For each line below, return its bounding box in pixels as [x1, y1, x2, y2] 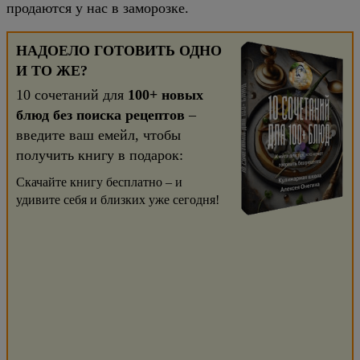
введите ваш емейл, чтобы [16, 127, 181, 143]
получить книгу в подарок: [16, 147, 183, 163]
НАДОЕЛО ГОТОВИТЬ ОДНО [16, 43, 222, 59]
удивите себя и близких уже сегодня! [16, 193, 219, 207]
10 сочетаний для [16, 87, 128, 103]
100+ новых [128, 87, 203, 103]
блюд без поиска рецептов [16, 107, 185, 123]
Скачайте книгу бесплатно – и [16, 175, 182, 189]
